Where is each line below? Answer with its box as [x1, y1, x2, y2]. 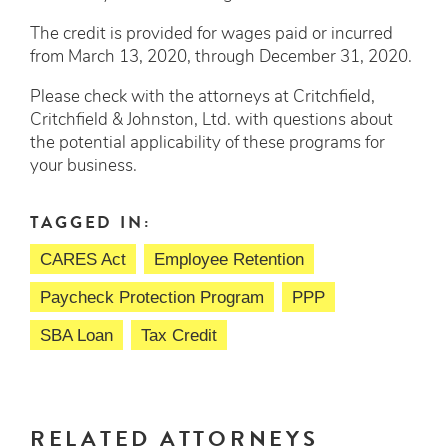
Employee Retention [154, 249, 304, 269]
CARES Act [40, 249, 126, 269]
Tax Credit [141, 325, 217, 345]
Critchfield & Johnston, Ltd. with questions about [30, 111, 393, 129]
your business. [30, 157, 137, 175]
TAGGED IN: [30, 209, 152, 235]
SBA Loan [40, 325, 113, 345]
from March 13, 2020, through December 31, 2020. [30, 48, 416, 66]
